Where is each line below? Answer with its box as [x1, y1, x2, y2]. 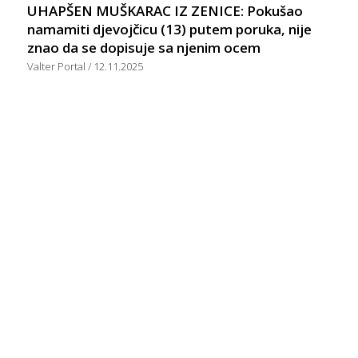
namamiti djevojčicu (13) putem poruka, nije [27, 19, 312, 38]
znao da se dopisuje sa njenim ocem [27, 38, 261, 57]
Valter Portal [27, 58, 88, 74]
